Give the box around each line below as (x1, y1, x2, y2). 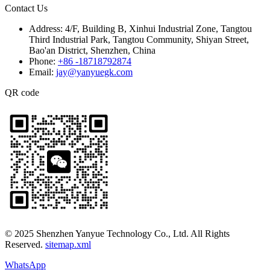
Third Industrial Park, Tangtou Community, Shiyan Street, (29, 34, 249, 45)
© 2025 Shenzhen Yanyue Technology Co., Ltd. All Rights (5, 228, 230, 239)
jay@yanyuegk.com (56, 67, 133, 78)
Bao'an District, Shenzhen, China (29, 45, 155, 56)
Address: (29, 24, 65, 34)
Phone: (29, 56, 58, 67)
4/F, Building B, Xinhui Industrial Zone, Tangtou (65, 24, 252, 34)
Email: (29, 67, 56, 78)
